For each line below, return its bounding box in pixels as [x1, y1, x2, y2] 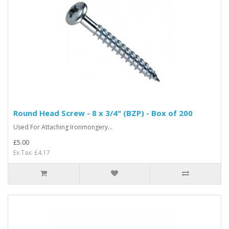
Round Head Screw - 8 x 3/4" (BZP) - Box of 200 [13, 108, 193, 118]
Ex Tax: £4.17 [13, 148, 50, 157]
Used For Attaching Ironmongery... [13, 123, 112, 131]
